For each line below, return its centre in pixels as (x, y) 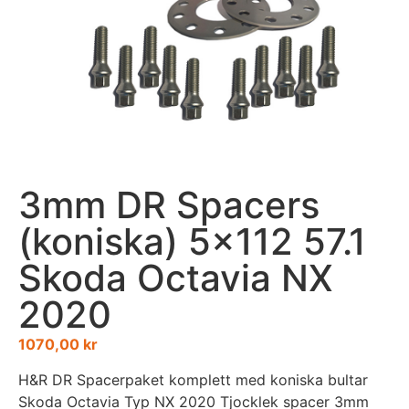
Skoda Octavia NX (176, 278)
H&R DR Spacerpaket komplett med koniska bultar (193, 379)
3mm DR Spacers (169, 205)
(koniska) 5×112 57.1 (192, 242)
